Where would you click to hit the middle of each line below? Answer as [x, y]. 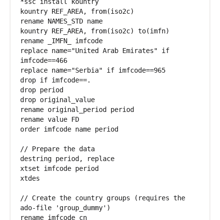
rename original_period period [77, 109]
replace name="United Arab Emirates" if [95, 50]
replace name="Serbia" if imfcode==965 [93, 70]
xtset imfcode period [59, 168]
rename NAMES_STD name [61, 21]
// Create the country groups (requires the [103, 198]
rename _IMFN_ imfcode [61, 41]
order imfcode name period [69, 129]
